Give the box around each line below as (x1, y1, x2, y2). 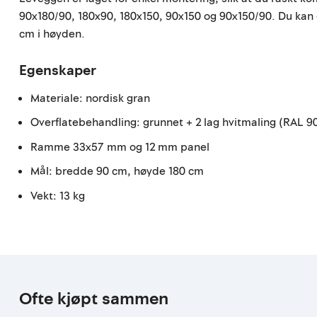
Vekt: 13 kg (30, 188, 86, 204)
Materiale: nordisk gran (30, 90, 151, 106)
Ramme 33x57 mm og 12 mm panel (30, 139, 210, 155)
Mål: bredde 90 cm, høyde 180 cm (30, 163, 204, 180)
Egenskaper (19, 60, 97, 81)
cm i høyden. (19, 26, 86, 42)
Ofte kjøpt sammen (19, 287, 169, 311)
